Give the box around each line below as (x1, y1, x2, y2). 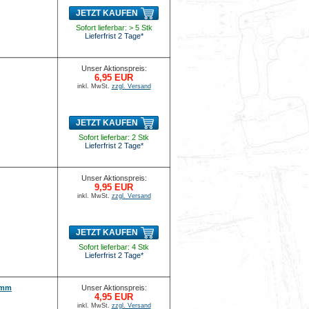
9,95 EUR (94, 182, 133, 192)
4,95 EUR (94, 292, 133, 302)
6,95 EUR (94, 72, 133, 83)
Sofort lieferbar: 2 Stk (79, 133, 149, 141)
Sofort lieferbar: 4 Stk (79, 243, 149, 251)
